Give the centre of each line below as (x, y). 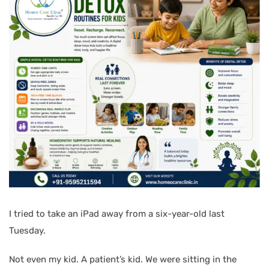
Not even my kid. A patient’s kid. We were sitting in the (123, 259)
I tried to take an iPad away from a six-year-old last (117, 213)
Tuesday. (27, 230)
